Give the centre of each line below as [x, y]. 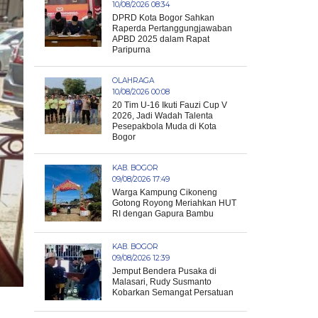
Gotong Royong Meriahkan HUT [174, 203]
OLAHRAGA [133, 81]
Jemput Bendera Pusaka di [164, 271]
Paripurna [131, 50]
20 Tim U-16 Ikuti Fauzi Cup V [170, 105]
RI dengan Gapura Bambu [163, 214]
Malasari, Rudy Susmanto [162, 282]
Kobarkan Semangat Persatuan [173, 292]
